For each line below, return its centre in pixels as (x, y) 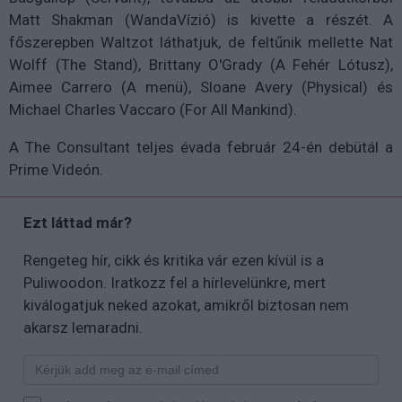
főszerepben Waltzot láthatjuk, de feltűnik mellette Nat (201, 43)
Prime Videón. (58, 170)
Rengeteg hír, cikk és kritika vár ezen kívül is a (174, 261)
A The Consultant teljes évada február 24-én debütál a (201, 148)
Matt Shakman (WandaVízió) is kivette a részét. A (201, 20)
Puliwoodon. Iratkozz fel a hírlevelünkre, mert (175, 283)
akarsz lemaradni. (83, 328)
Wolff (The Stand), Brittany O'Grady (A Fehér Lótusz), (201, 65)
